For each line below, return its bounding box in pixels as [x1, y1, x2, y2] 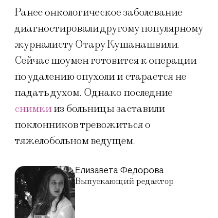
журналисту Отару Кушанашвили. [15, 38, 180, 52]
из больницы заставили [54, 102, 165, 116]
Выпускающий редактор [75, 176, 174, 186]
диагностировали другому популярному [15, 22, 203, 36]
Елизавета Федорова [75, 164, 163, 176]
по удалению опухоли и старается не [15, 70, 186, 84]
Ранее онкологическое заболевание [15, 6, 182, 19]
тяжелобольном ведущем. [15, 134, 135, 148]
